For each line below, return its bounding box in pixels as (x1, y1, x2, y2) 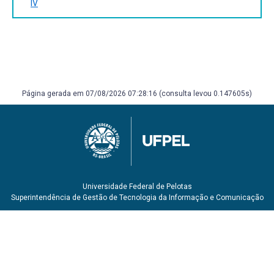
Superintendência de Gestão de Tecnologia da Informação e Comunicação (10, 193, 264, 202)
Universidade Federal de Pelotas (82, 182, 192, 191)
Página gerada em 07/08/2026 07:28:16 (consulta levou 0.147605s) (22, 89, 252, 98)
